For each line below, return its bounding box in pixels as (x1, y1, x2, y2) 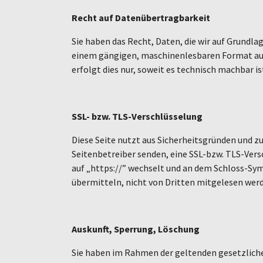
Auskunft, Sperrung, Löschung (72, 222, 200, 235)
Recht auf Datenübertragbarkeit (72, 11, 210, 23)
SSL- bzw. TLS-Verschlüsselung (72, 110, 203, 122)
